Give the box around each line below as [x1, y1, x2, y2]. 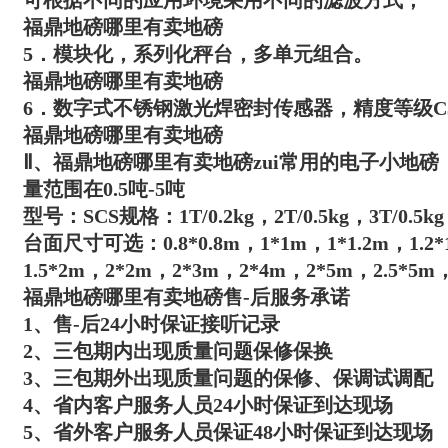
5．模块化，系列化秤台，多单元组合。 [23, 43, 373, 65]
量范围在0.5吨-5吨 [23, 178, 185, 200]
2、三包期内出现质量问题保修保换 [23, 340, 333, 362]
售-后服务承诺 [223, 286, 350, 308]
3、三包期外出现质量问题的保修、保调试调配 [23, 367, 433, 389]
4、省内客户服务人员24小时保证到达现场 [23, 394, 393, 416]
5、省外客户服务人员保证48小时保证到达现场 [23, 421, 433, 443]
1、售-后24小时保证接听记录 [23, 313, 280, 335]
